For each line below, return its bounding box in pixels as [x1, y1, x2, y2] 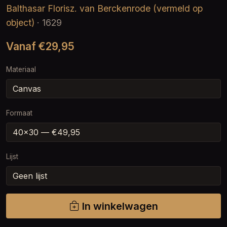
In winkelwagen [79, 200, 158, 212]
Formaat [6, 109, 32, 117]
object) [6, 17, 34, 28]
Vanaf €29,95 [6, 40, 74, 53]
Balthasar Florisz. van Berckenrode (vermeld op [6, 3, 203, 14]
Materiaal [6, 65, 36, 73]
